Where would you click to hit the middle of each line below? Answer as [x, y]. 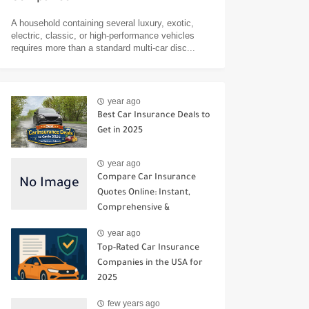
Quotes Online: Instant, [144, 193]
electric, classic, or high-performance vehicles [103, 36]
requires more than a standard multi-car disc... [103, 48]
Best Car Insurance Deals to [154, 116]
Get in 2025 [120, 131]
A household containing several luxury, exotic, [102, 23]
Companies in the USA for [150, 263]
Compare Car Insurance [147, 178]
